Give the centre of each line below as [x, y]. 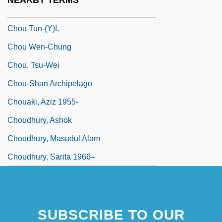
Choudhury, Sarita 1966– [51, 157]
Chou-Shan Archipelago [50, 83]
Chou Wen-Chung [39, 47]
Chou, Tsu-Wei [33, 65]
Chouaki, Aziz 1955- [43, 102]
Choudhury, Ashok [40, 120]
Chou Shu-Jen [33, 10]
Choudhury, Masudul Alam [54, 138]
